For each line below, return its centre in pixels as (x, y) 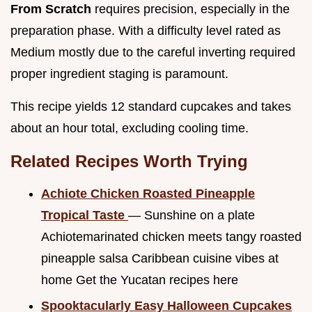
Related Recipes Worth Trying (129, 162)
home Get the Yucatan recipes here (140, 280)
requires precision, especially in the (192, 9)
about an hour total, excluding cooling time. (130, 128)
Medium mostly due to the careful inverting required (153, 53)
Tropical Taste (85, 216)
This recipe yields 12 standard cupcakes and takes (151, 107)
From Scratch (53, 9)
